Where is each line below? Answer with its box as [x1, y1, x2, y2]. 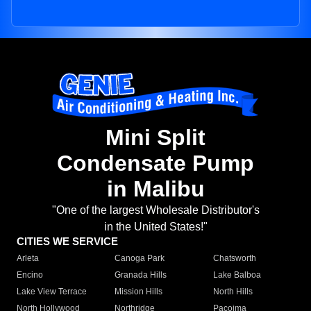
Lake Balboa [212, 270, 261, 280]
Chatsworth [212, 253, 256, 264]
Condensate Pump [57, 151, 254, 176]
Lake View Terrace [17, 287, 87, 297]
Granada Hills [115, 270, 167, 280]
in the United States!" [103, 221, 208, 233]
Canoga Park [115, 253, 165, 264]
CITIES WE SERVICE [17, 235, 118, 248]
